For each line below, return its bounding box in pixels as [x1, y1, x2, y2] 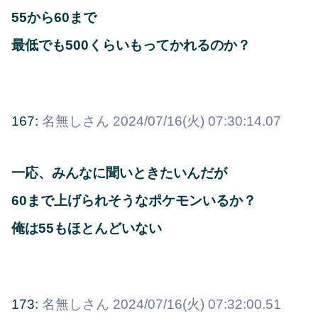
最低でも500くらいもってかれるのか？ [11, 37, 251, 53]
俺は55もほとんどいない [11, 221, 162, 236]
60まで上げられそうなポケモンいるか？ [11, 193, 256, 209]
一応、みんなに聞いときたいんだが [11, 165, 227, 181]
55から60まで [11, 9, 97, 25]
